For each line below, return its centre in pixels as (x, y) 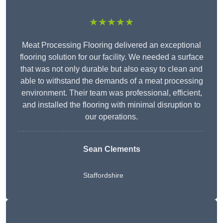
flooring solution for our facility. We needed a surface (111, 57)
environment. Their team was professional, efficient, (111, 93)
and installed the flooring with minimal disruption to (111, 105)
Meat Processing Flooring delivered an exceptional (111, 45)
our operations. (111, 117)
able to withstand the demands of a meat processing (111, 81)
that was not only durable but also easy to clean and (111, 69)
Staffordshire (103, 175)
